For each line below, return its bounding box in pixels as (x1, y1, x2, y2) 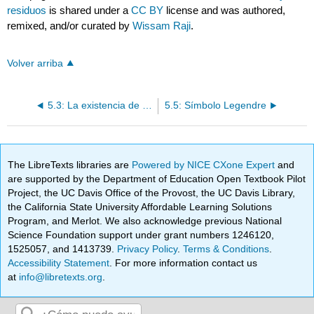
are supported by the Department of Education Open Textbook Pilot (8, 172, 306, 184)
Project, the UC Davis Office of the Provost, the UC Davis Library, (8, 186, 296, 198)
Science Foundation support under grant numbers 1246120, (8, 228, 275, 240)
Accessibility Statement (8, 257, 110, 268)
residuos (7, 4, 47, 17)
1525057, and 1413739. (8, 243, 118, 254)
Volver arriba (7, 58, 64, 69)
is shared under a (46, 4, 132, 17)
